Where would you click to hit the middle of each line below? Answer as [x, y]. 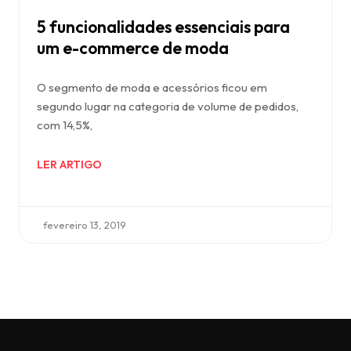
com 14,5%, [65, 125]
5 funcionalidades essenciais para [163, 27]
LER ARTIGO [69, 165]
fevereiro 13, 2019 [85, 225]
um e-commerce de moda [133, 48]
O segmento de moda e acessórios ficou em [152, 88]
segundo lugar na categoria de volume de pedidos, [168, 107]
